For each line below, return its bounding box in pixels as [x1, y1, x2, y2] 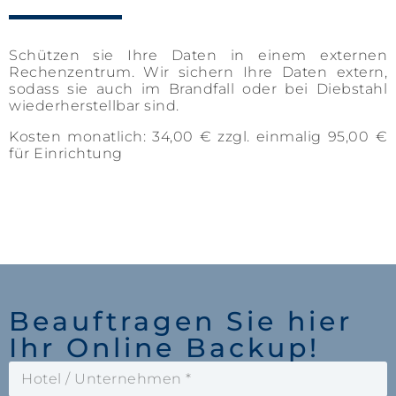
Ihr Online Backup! [9, 331, 320, 364]
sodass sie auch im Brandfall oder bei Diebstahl [9, 80, 387, 97]
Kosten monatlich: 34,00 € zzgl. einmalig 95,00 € [9, 128, 387, 145]
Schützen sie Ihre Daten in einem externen [9, 47, 387, 64]
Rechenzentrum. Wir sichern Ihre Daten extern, [9, 64, 387, 80]
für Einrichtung [9, 145, 123, 162]
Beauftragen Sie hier [9, 305, 353, 338]
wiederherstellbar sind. [9, 97, 183, 114]
